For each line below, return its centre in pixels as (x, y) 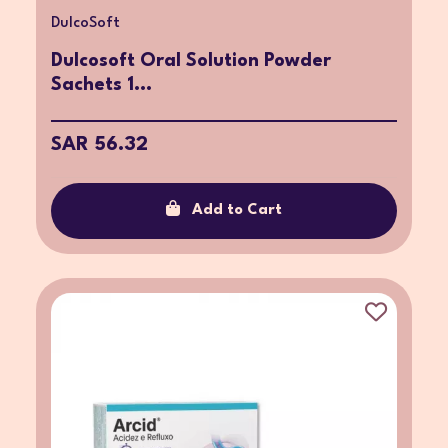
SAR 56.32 (99, 144)
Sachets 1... (101, 84)
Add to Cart (237, 210)
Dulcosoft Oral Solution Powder (191, 60)
